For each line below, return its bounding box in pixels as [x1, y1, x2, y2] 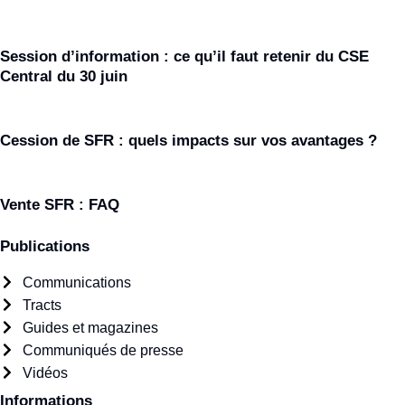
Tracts [23, 297, 61, 313]
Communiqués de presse [23, 342, 184, 358]
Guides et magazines [23, 319, 158, 335]
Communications [23, 274, 131, 290]
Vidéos [23, 364, 68, 381]
